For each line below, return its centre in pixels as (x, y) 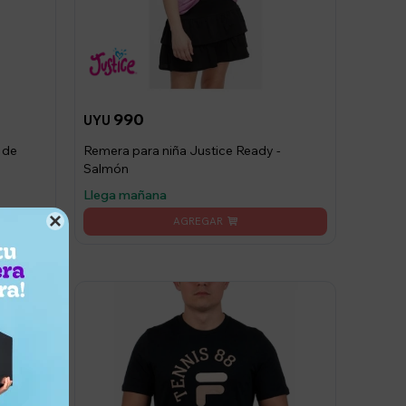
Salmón (106, 168)
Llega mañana (125, 194)
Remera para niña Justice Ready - (182, 150)
